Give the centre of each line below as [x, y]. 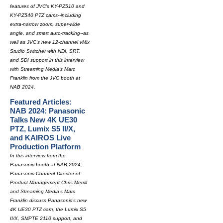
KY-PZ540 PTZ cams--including [46, 15]
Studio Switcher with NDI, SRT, [45, 51]
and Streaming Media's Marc [43, 191]
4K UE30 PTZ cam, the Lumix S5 [48, 209]
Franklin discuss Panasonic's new [48, 200]
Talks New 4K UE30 [44, 120]
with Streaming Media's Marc [43, 69]
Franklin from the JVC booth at [45, 78]
